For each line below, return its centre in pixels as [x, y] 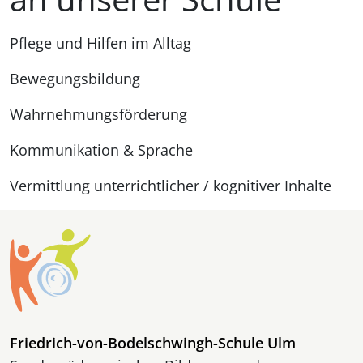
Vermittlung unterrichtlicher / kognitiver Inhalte [171, 186]
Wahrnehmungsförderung [98, 114]
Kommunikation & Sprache [101, 150]
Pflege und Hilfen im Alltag [100, 43]
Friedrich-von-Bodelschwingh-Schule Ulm [153, 342]
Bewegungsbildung [75, 79]
